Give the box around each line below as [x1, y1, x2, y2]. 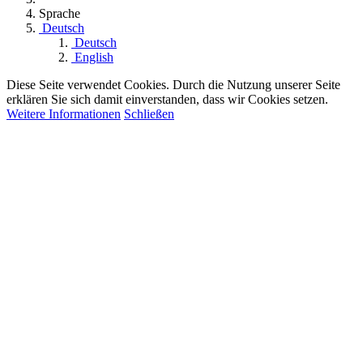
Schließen [124, 107, 174, 122]
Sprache [39, 6, 80, 21]
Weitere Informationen [6, 107, 121, 122]
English [75, 50, 113, 65]
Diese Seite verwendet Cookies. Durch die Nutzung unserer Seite [6, 78, 340, 92]
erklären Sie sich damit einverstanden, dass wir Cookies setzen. [6, 92, 328, 107]
